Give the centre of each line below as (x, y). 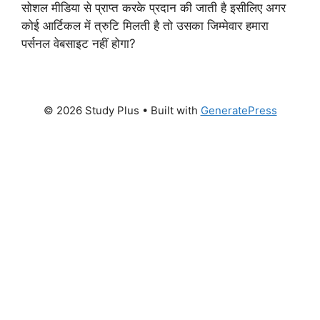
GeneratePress (239, 110)
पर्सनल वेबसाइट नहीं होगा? (79, 43)
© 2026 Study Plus (91, 110)
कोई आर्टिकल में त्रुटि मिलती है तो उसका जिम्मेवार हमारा (145, 25)
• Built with (170, 110)
